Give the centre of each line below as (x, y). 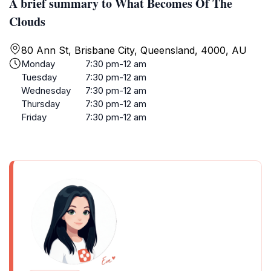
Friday (34, 117)
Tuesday (39, 77)
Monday (38, 64)
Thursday (41, 104)
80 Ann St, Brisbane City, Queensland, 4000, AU (134, 50)
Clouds (27, 21)
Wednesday (46, 90)
